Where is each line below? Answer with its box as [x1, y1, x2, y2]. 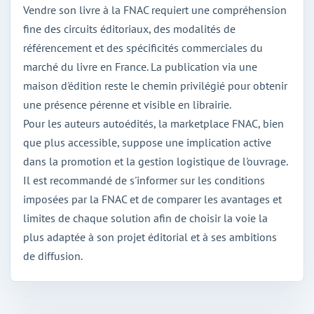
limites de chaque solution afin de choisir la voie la [23, 210, 268, 225]
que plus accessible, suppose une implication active [23, 135, 271, 149]
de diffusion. [23, 248, 83, 263]
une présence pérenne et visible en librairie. [23, 97, 231, 111]
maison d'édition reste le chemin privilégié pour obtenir [23, 78, 287, 93]
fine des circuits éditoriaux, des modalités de [23, 21, 235, 36]
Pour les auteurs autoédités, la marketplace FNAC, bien [23, 116, 284, 130]
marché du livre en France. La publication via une [23, 59, 257, 74]
